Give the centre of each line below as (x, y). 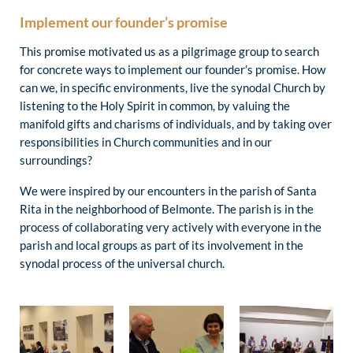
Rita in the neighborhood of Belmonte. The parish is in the (167, 208)
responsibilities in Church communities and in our (146, 142)
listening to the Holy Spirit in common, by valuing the (155, 106)
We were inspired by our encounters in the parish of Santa (168, 190)
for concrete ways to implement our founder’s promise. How (173, 70)
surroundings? (56, 160)
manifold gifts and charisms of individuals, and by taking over (176, 124)
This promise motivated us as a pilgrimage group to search (169, 52)
